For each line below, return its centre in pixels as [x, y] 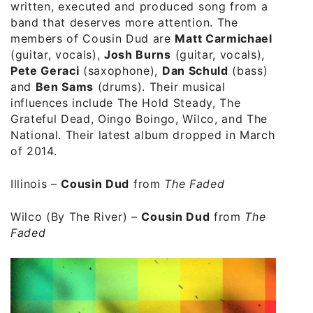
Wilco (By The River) [69, 217]
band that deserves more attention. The [124, 23]
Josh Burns [138, 55]
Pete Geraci [45, 71]
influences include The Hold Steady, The [126, 103]
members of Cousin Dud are [93, 39]
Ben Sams [65, 87]
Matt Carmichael [224, 39]
